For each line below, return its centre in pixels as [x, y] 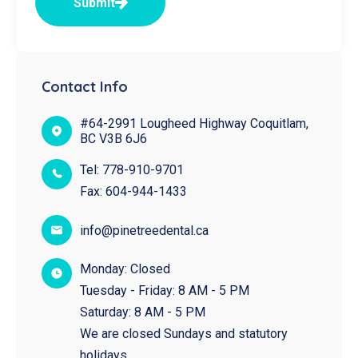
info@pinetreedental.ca [144, 230]
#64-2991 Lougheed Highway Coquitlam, [194, 124]
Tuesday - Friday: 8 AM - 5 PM [164, 291]
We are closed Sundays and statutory [183, 334]
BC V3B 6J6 [113, 139]
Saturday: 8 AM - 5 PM [142, 312]
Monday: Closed [125, 269]
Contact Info [85, 87]
